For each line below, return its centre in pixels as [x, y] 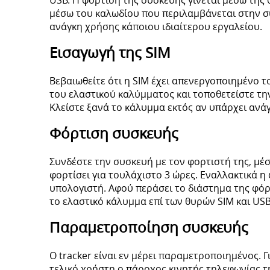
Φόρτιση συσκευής [114, 133]
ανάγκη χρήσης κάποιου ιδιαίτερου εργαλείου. [156, 27]
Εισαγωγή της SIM [110, 53]
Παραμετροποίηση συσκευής [149, 228]
